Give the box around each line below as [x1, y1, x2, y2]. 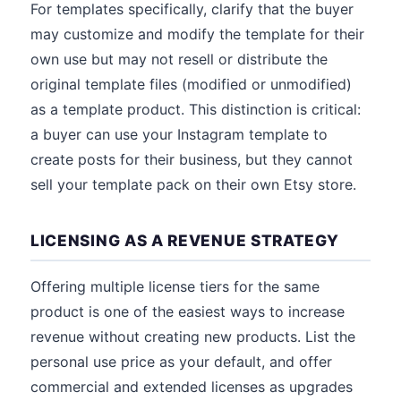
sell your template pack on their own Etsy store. [30, 175, 356, 193]
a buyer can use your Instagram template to [30, 125, 328, 143]
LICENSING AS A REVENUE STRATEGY [30, 231, 339, 250]
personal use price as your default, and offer [30, 353, 332, 371]
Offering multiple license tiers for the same [30, 277, 320, 295]
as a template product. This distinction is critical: [30, 100, 361, 118]
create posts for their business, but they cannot [30, 150, 353, 168]
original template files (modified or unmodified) [30, 75, 352, 93]
